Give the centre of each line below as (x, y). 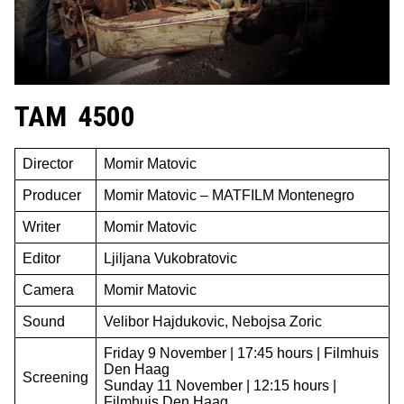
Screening (55, 377)
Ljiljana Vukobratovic (170, 258)
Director (48, 164)
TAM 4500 (75, 116)
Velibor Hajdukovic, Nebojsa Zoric (213, 321)
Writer (41, 227)
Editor (41, 258)
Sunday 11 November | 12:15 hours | (220, 386)
